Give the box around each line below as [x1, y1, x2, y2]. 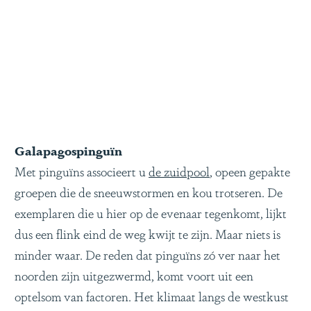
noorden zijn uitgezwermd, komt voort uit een [15, 265, 253, 284]
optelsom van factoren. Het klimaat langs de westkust [15, 286, 289, 305]
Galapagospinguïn [15, 140, 122, 159]
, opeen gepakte [210, 161, 290, 180]
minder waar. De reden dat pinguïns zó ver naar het [15, 244, 280, 263]
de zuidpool [149, 161, 210, 180]
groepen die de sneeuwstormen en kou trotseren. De [15, 182, 283, 201]
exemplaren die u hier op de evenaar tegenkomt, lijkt [15, 203, 287, 221]
